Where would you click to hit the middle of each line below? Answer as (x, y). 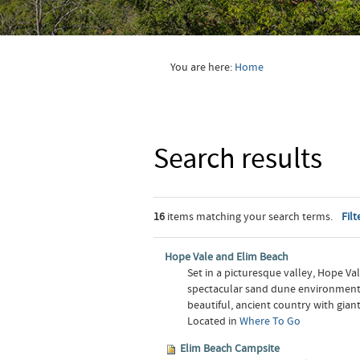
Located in (214, 321)
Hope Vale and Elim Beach (227, 257)
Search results (238, 159)
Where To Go (270, 321)
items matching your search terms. (249, 217)
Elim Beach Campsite (230, 349)
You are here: (201, 67)
